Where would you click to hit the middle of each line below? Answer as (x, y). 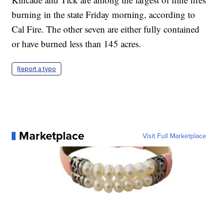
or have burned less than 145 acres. (77, 44)
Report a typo (37, 69)
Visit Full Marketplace (174, 136)
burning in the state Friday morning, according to (104, 15)
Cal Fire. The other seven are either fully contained (106, 29)
